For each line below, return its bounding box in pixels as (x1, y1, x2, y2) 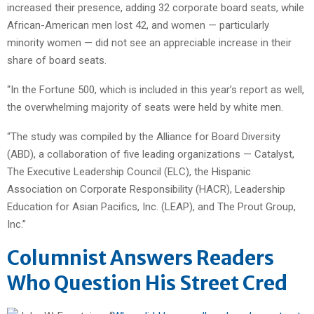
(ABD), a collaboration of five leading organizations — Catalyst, (7, 147, 294, 161)
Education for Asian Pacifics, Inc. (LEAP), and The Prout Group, (7, 200, 296, 213)
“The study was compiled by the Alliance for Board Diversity (7, 130, 280, 143)
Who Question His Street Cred (7, 270, 287, 296)
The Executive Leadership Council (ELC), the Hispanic (7, 165, 251, 178)
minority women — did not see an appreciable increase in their (7, 36, 292, 49)
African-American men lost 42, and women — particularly (7, 18, 269, 32)
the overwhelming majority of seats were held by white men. (7, 100, 283, 114)
